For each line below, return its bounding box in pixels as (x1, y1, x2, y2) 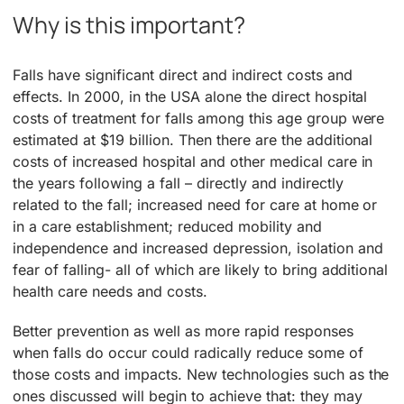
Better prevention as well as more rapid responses (13, 321, 353, 340)
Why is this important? (13, 8, 246, 41)
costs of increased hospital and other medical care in (13, 151, 373, 170)
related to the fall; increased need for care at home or (13, 195, 378, 214)
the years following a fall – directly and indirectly (13, 173, 344, 192)
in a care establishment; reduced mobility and (13, 216, 322, 235)
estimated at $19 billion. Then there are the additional (13, 130, 373, 149)
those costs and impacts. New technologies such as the (13, 364, 390, 383)
